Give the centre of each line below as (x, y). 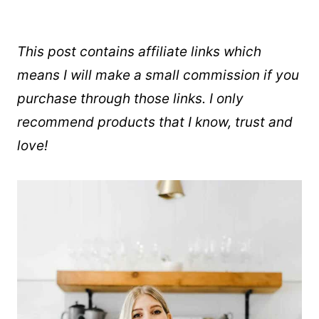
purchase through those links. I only (130, 98)
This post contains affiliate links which (139, 51)
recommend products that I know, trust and (155, 122)
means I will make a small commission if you (158, 75)
